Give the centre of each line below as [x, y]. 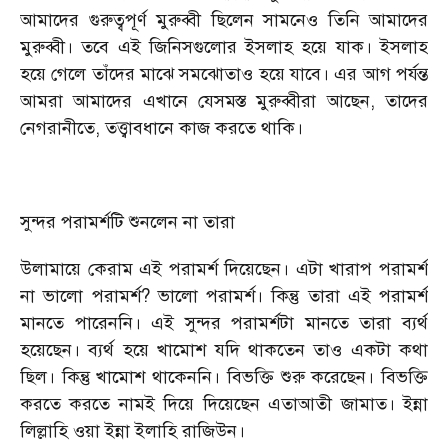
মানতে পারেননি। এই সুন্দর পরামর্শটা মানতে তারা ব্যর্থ [224, 323]
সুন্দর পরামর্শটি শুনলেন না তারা [127, 222]
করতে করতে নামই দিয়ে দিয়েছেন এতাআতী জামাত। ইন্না [224, 404]
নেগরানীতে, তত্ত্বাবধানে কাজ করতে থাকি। [161, 128]
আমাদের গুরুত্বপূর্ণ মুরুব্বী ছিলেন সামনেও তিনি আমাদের [224, 20]
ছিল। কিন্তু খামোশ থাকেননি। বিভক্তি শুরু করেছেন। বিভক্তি [224, 377]
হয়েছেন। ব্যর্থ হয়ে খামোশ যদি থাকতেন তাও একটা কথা [224, 350]
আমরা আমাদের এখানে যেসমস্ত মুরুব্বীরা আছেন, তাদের [224, 101]
